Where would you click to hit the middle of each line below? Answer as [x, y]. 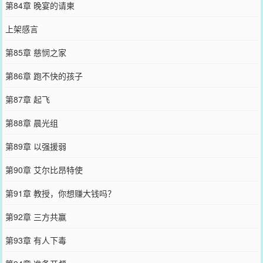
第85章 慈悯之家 [36, 52]
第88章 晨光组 [31, 122]
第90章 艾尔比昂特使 [44, 169]
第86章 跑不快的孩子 [44, 75]
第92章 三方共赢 [36, 216]
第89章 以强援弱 [36, 146]
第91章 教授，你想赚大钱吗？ [60, 193]
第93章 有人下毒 [36, 240]
